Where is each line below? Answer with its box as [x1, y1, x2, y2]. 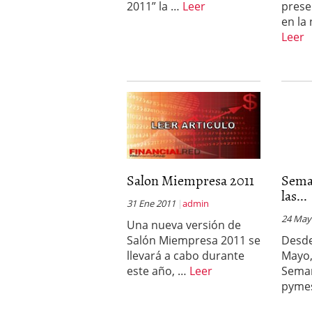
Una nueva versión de [127, 217, 241, 233]
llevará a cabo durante [127, 248, 244, 263]
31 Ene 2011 [127, 197, 175, 210]
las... [281, 185, 308, 205]
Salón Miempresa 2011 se [127, 233, 260, 248]
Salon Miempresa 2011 [127, 169, 254, 190]
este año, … [127, 263, 189, 279]
